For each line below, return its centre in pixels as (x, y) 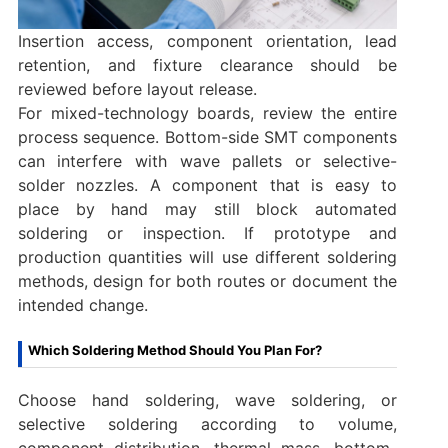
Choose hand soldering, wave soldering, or (207, 400)
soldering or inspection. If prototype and (207, 233)
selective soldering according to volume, (207, 424)
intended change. (82, 305)
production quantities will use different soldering (207, 257)
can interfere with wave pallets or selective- (207, 161)
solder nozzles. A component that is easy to (207, 185)
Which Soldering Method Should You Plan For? (174, 350)
